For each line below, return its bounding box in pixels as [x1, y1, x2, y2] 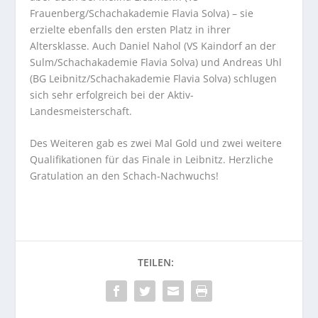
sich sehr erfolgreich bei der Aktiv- [30, 87, 194, 102]
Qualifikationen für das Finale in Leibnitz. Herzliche [30, 153, 274, 167]
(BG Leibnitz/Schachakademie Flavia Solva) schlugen [30, 71, 278, 85]
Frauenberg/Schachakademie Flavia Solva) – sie [30, 6, 254, 20]
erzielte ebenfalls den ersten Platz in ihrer [30, 22, 231, 36]
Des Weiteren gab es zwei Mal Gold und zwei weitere [30, 136, 283, 150]
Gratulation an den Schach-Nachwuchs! [30, 169, 219, 183]
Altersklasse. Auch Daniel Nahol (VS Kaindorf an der [30, 38, 277, 53]
